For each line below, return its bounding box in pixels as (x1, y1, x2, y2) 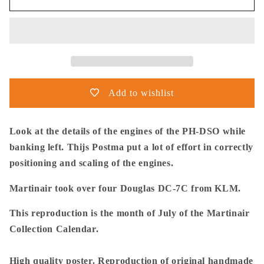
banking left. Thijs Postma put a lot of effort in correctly (9, 141, 253, 152)
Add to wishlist (108, 88, 174, 98)
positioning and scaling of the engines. (9, 157, 174, 168)
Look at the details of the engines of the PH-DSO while (9, 126, 246, 136)
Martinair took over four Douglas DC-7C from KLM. (9, 183, 241, 193)
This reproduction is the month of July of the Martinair (9, 208, 250, 219)
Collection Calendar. (9, 224, 99, 235)
